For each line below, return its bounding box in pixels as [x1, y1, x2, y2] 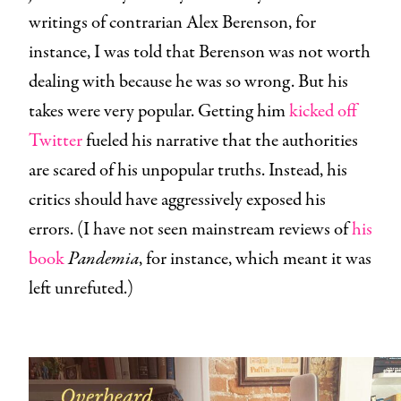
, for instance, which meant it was [139, 245, 371, 272]
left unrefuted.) [29, 275, 133, 302]
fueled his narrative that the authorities [82, 127, 358, 154]
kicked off [289, 98, 357, 124]
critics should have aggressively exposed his [29, 186, 326, 213]
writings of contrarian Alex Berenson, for [29, 9, 316, 36]
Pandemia [68, 245, 139, 272]
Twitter [29, 127, 82, 154]
